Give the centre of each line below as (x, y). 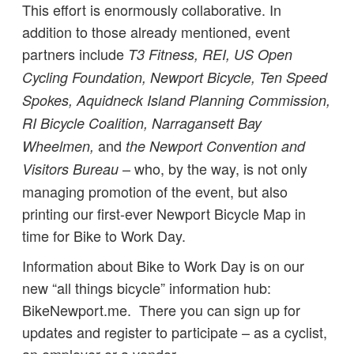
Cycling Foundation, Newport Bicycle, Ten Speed (175, 77)
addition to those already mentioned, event (156, 32)
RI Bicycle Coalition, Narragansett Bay (142, 123)
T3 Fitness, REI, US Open (210, 54)
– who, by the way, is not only (213, 168)
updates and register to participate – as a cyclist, (175, 332)
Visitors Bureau (70, 169)
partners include (75, 54)
